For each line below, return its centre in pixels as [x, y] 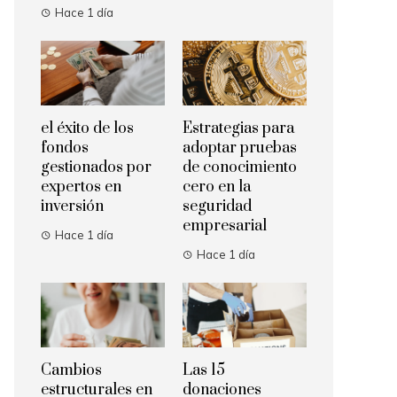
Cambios [71, 371]
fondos [65, 148]
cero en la [217, 187]
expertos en [81, 187]
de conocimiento [240, 168]
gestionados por [96, 168]
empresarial [225, 226]
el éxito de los [87, 129]
